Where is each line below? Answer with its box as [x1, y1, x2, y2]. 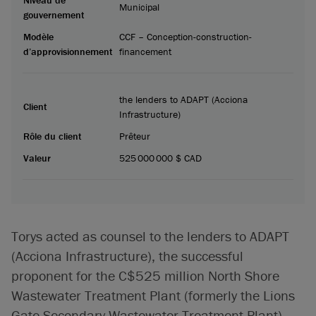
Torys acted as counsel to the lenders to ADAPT [11, 226, 289, 245]
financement [119, 44, 171, 58]
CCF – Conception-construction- [119, 30, 252, 43]
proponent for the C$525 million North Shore [11, 266, 279, 284]
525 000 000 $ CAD [119, 151, 202, 164]
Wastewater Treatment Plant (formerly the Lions [11, 286, 295, 304]
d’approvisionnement [23, 44, 113, 58]
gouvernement [23, 8, 85, 21]
